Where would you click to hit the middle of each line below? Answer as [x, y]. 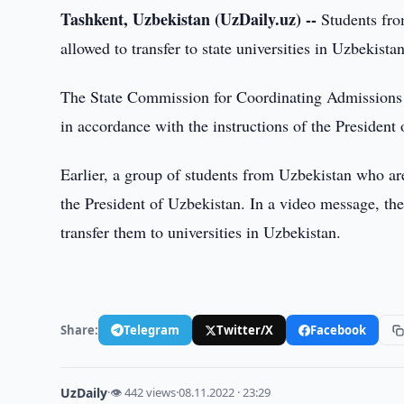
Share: [80, 330]
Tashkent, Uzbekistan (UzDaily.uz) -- [189, 19]
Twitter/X [245, 330]
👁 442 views [143, 392]
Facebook [339, 330]
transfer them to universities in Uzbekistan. [201, 232]
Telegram [152, 330]
